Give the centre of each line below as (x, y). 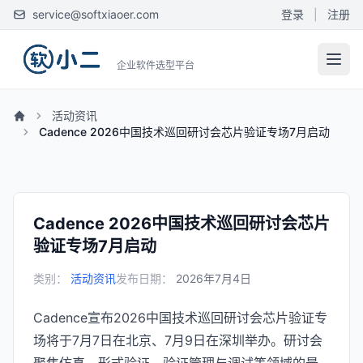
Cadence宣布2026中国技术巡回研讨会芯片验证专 (180, 318)
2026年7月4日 (214, 278)
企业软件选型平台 (156, 65)
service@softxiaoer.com (96, 14)
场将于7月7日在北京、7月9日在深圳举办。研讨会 (178, 340)
